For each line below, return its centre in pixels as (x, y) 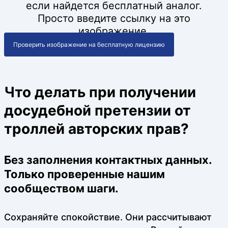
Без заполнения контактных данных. (108, 160)
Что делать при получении (100, 92)
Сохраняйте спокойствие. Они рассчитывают (108, 217)
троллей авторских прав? (96, 129)
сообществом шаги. (61, 189)
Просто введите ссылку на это (114, 18)
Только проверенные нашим (84, 174)
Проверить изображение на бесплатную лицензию (89, 44)
